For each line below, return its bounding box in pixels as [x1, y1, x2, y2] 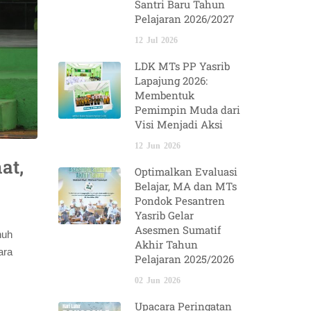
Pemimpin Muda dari [134, 102, 240, 117]
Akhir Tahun [134, 237, 198, 251]
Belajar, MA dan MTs [134, 178, 237, 193]
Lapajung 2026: [134, 73, 208, 87]
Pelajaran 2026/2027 [134, 11, 234, 26]
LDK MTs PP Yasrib [134, 58, 230, 73]
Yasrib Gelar [134, 208, 194, 222]
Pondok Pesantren [134, 193, 225, 208]
